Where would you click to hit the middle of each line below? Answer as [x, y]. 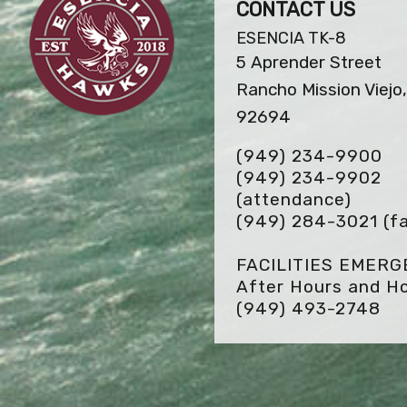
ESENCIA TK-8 [291, 38]
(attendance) [294, 199]
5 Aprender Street [309, 62]
